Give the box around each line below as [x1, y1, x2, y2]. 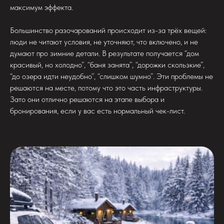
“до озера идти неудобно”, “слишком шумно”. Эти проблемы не [10, 71, 213, 81]
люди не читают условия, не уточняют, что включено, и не [10, 37, 198, 46]
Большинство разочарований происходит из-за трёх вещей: [10, 25, 206, 35]
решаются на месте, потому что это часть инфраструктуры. [10, 83, 202, 92]
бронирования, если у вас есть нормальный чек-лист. [10, 106, 185, 115]
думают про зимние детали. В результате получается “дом [10, 48, 199, 58]
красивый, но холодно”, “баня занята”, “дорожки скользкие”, [10, 60, 204, 69]
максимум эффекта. [10, 2, 73, 12]
